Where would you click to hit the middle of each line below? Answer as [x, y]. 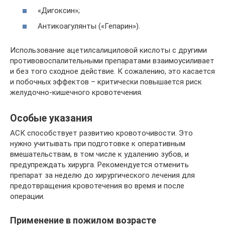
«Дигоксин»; [59, 10]
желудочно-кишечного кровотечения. [76, 93]
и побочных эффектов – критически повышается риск [106, 82]
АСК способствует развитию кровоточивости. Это [101, 133]
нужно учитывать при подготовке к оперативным [98, 144]
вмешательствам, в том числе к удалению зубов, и [99, 154]
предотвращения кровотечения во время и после [97, 186]
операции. [27, 197]
